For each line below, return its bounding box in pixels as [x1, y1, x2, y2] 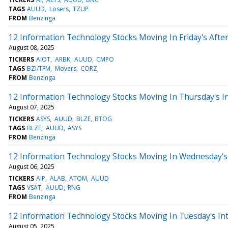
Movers [54, 64, 76, 73]
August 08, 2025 [9, 43, 54, 52]
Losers [49, 4, 69, 13]
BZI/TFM [27, 64, 51, 73]
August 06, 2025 [9, 162, 54, 171]
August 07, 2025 [9, 102, 54, 111]
